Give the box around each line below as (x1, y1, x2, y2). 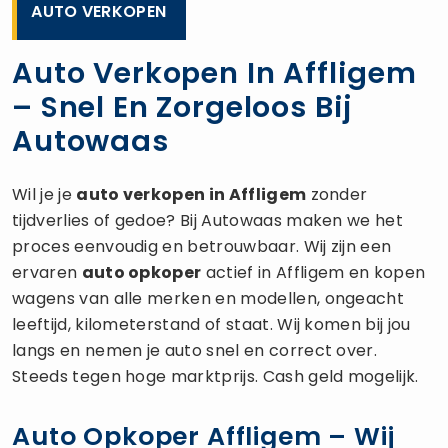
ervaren (12, 260, 82, 284)
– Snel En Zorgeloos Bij (12, 86, 354, 127)
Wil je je (12, 182, 77, 206)
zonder (306, 182, 368, 206)
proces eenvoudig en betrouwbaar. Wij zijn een (12, 234, 392, 258)
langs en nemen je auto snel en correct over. (12, 338, 378, 362)
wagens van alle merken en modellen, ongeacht (12, 286, 405, 310)
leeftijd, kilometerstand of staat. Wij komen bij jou (12, 312, 411, 336)
